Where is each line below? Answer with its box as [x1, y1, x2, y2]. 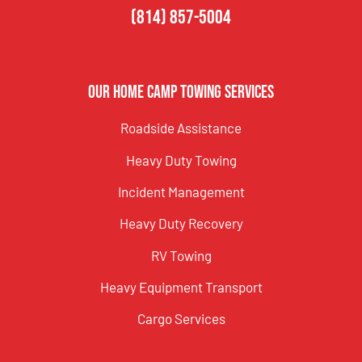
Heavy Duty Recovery [119, 215, 243, 232]
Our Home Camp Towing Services [88, 82, 274, 104]
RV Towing [150, 246, 212, 263]
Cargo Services [137, 310, 225, 327]
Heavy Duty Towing [125, 151, 237, 168]
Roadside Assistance [120, 120, 242, 137]
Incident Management [117, 183, 245, 200]
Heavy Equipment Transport [99, 279, 263, 296]
